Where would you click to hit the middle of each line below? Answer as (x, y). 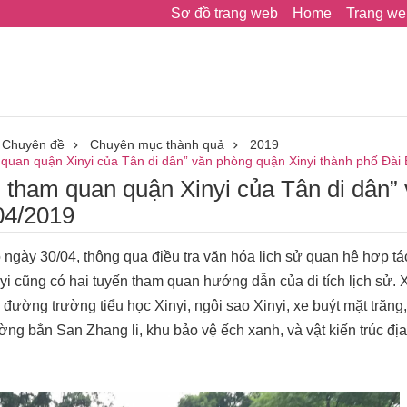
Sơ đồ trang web (224, 13)
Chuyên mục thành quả (157, 144)
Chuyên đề (33, 144)
